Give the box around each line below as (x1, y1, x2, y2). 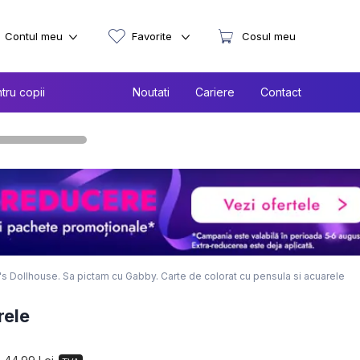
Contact (260, 85, 301, 99)
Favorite (132, 30, 175, 43)
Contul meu (5, 30, 63, 43)
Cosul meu (242, 30, 296, 43)
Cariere (195, 85, 235, 99)
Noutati (133, 85, 170, 99)
